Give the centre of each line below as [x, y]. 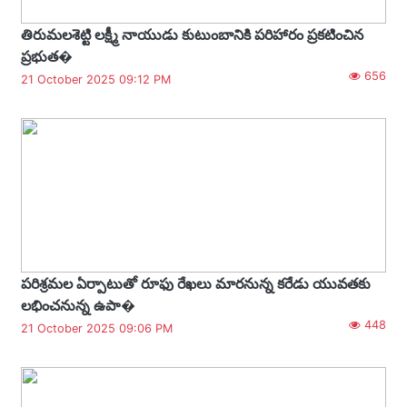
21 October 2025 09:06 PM [97, 328]
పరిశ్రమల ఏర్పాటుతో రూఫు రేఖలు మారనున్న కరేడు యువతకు [196, 283]
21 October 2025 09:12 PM [96, 79]
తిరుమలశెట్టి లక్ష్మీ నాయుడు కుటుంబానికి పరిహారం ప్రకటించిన [192, 34]
